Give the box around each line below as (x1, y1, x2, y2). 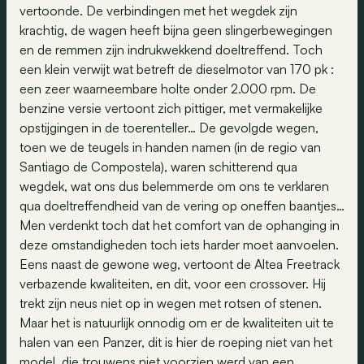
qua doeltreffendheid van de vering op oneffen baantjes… (19, 197, 344, 214)
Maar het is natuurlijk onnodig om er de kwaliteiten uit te (19, 314, 334, 331)
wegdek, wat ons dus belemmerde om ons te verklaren (19, 178, 329, 194)
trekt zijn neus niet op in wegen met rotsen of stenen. (19, 295, 322, 311)
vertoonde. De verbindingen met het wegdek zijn (19, 2, 297, 19)
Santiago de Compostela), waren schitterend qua (19, 158, 297, 175)
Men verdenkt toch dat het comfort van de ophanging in (19, 217, 340, 233)
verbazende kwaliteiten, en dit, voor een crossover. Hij (19, 275, 326, 292)
